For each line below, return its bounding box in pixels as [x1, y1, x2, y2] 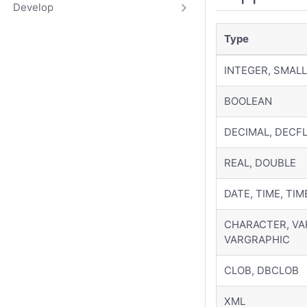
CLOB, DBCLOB [224, 264, 299, 278]
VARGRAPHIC [224, 233, 291, 247]
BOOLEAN [224, 95, 273, 108]
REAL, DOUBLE [224, 156, 297, 170]
